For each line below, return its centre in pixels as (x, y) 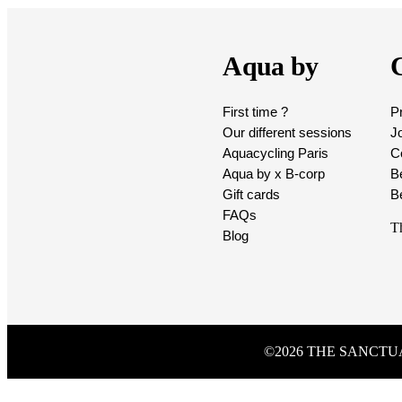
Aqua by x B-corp (274, 173)
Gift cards (252, 194)
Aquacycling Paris (276, 153)
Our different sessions (288, 132)
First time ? (256, 111)
